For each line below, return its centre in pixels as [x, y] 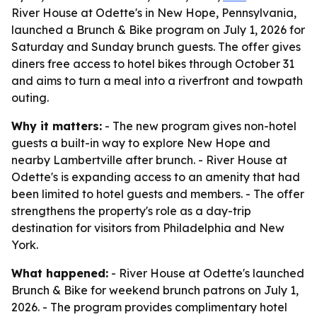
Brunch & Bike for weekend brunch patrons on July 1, [155, 290]
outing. [30, 98]
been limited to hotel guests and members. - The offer [158, 194]
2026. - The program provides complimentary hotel [149, 307]
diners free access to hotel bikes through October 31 [153, 64]
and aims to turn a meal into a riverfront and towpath [157, 81]
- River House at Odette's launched [206, 273]
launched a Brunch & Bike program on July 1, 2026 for [158, 30]
